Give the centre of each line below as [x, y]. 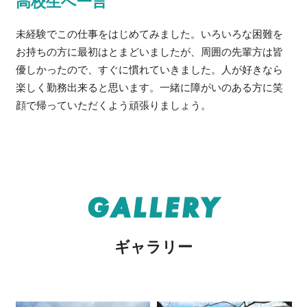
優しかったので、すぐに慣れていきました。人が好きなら [150, 70]
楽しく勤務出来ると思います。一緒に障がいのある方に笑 [150, 87]
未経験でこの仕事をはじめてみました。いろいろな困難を [150, 34]
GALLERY [153, 207]
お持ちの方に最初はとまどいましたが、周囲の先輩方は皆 [150, 52]
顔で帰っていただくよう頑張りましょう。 [114, 105]
